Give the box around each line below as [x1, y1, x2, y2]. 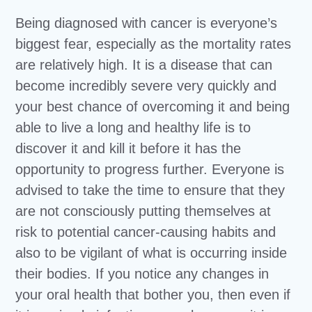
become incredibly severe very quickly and [15, 78, 277, 94]
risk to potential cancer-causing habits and [15, 224, 276, 240]
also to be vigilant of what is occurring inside [15, 245, 288, 261]
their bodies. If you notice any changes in [15, 266, 270, 282]
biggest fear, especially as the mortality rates [15, 36, 292, 52]
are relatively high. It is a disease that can [15, 57, 273, 73]
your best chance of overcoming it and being [15, 99, 290, 115]
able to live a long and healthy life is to [15, 120, 251, 136]
